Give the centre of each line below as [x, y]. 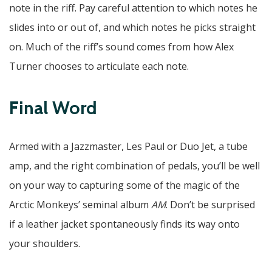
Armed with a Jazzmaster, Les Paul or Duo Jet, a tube [128, 147]
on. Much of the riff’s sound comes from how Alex [121, 47]
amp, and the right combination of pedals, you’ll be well [134, 166]
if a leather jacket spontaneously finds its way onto [124, 224]
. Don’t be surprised [210, 205]
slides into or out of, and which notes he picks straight [132, 28]
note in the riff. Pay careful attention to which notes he [133, 8]
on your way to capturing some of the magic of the [124, 185]
